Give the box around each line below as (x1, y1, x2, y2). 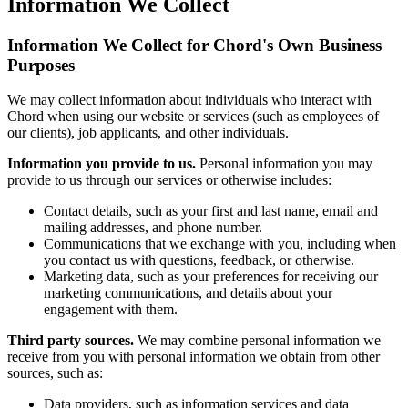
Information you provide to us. (7, 156, 196, 172)
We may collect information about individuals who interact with (7, 92, 372, 108)
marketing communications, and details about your (44, 285, 332, 301)
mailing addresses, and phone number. (44, 219, 262, 236)
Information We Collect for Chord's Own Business (7, 35, 382, 55)
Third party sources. (7, 332, 134, 349)
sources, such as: (7, 365, 103, 382)
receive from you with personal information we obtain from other (7, 349, 380, 365)
